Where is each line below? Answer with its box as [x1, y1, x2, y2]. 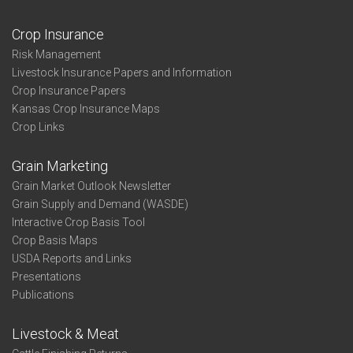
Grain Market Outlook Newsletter [12, 180, 171, 192]
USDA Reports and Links [12, 252, 132, 265]
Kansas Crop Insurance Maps [12, 102, 160, 115]
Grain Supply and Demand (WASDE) [12, 198, 188, 210]
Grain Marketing [12, 158, 108, 174]
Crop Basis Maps [12, 234, 98, 247]
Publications [12, 288, 74, 301]
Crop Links [12, 121, 65, 133]
